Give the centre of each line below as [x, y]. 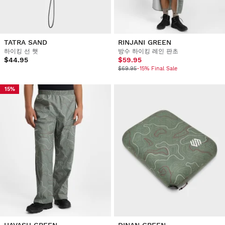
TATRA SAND [26, 42]
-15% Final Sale [157, 68]
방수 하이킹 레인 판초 [148, 51]
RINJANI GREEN [144, 42]
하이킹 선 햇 [21, 51]
